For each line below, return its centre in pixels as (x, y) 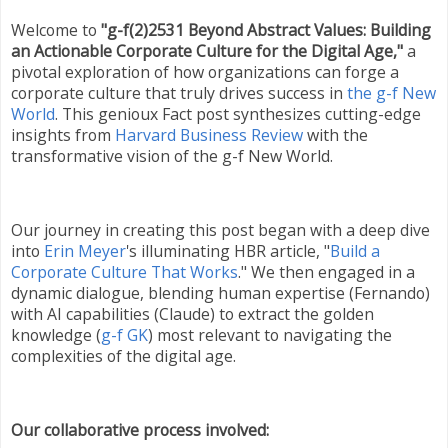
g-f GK (124, 335)
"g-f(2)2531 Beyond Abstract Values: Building (266, 30)
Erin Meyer (85, 251)
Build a (355, 251)
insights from (63, 135)
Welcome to (56, 30)
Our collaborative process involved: (140, 429)
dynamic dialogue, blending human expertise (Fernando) (220, 293)
